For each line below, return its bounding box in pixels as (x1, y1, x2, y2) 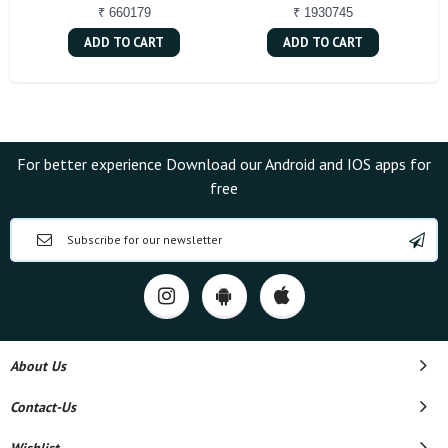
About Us (10, 357, 66, 376)
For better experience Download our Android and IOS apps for (17, 154, 431, 175)
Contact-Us (10, 398, 76, 417)
